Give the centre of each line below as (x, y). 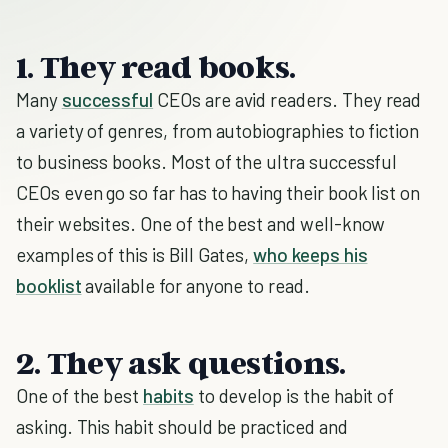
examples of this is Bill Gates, (135, 254)
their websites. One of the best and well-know (201, 223)
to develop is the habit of (294, 395)
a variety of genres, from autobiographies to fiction (218, 130)
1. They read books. (156, 66)
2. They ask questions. (181, 362)
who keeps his (310, 254)
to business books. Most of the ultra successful (207, 161)
